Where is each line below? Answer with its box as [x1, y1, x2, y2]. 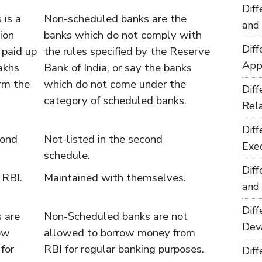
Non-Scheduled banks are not [44, 209, 188, 224]
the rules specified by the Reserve [44, 44, 210, 59]
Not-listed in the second [44, 132, 163, 147]
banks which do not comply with [44, 27, 202, 43]
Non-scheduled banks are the [44, 11, 187, 26]
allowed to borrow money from [44, 225, 195, 240]
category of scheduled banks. [44, 93, 187, 108]
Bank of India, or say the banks [44, 60, 192, 75]
